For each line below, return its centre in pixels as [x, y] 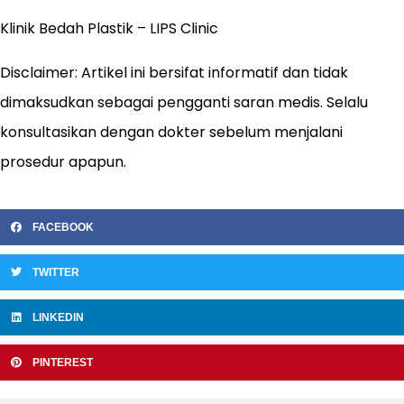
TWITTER [56, 272]
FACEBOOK [63, 227]
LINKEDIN [58, 317]
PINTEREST [63, 362]
